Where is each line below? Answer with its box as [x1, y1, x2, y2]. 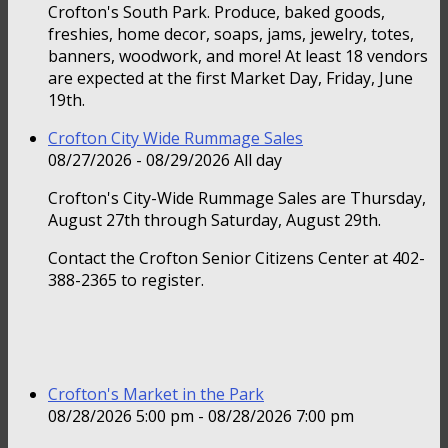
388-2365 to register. [48, 269, 204, 292]
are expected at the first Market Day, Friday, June [48, 67, 413, 90]
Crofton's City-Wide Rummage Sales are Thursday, [48, 187, 426, 210]
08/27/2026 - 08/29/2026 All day [48, 149, 282, 172]
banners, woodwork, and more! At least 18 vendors [48, 45, 428, 68]
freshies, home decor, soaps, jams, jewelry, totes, [48, 23, 414, 46]
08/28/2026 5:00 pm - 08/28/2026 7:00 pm [48, 405, 354, 428]
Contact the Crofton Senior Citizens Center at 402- [48, 247, 425, 270]
